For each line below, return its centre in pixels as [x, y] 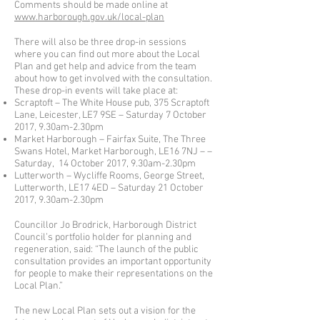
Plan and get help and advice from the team [105, 67]
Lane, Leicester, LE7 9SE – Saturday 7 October [110, 115]
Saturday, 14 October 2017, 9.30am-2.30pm [105, 164]
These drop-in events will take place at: [96, 91]
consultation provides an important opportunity [113, 262]
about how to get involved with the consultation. [113, 79]
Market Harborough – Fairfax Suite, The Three [110, 140]
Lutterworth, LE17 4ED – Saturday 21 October [109, 188]
